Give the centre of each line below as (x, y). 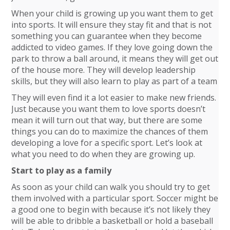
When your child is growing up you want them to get (112, 13)
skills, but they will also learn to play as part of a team (114, 81)
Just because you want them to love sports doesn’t (109, 109)
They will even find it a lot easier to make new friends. (114, 98)
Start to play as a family (62, 170)
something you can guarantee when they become (107, 36)
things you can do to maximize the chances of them (110, 131)
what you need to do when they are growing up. (103, 154)
